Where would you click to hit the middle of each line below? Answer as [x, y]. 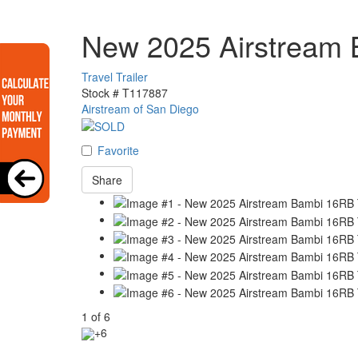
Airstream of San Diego [140, 108]
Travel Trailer [115, 76]
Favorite [118, 150]
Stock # [100, 92]
